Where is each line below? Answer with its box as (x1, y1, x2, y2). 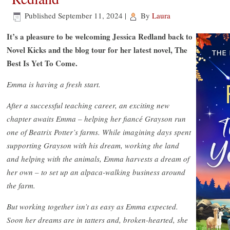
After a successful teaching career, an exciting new (7, 100, 169, 110)
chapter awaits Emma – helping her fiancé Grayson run (7, 113, 186, 124)
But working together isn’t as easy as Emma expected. (7, 201, 178, 212)
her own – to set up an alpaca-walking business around (7, 166, 185, 177)
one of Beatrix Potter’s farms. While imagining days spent (7, 126, 191, 137)
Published (25, 10, 56, 21)
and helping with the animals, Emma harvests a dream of (7, 153, 189, 164)
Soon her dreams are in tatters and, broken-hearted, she (7, 214, 188, 225)
